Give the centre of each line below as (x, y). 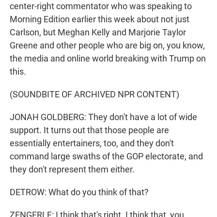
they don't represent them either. (72, 170)
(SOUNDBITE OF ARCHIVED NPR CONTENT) (94, 94)
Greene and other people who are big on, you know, (107, 46)
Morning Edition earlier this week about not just (100, 19)
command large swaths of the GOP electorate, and (106, 156)
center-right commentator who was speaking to (101, 6)
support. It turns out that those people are (89, 130)
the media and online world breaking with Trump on (108, 59)
